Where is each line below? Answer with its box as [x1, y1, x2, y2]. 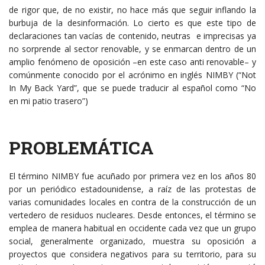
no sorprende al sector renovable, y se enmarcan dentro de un [9, 43, 256, 55]
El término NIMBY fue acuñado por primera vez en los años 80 [9, 170, 256, 182]
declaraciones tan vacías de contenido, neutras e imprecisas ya [9, 30, 256, 42]
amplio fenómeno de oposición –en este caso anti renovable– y [9, 56, 256, 68]
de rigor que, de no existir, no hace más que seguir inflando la [9, 4, 256, 16]
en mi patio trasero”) [9, 95, 88, 107]
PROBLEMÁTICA [9, 136, 154, 160]
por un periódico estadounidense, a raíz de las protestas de [9, 183, 256, 195]
